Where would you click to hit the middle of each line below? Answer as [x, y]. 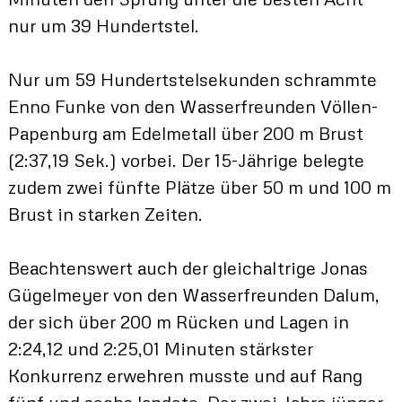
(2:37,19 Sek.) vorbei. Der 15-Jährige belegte [186, 159]
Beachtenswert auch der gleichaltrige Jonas [188, 267]
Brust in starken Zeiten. [105, 213]
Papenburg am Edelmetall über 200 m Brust [185, 132]
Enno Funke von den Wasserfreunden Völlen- [192, 105]
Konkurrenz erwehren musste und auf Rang [185, 375]
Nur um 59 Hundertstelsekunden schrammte [192, 79]
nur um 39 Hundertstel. [103, 25]
